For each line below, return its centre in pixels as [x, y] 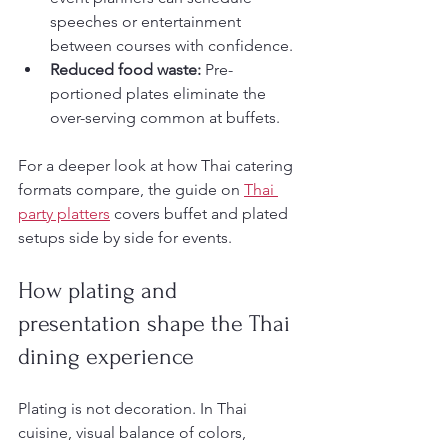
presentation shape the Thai [157, 323]
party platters [64, 213]
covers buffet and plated [201, 213]
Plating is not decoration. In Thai [134, 408]
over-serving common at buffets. [165, 117]
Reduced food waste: [125, 69]
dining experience [106, 356]
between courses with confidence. [171, 45]
